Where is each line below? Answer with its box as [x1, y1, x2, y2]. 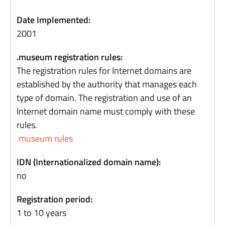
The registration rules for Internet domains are [17, 64, 192, 77]
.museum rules [17, 132, 73, 145]
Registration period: [17, 192, 93, 206]
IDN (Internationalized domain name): [17, 155, 161, 169]
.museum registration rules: [17, 50, 123, 64]
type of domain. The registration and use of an [17, 91, 192, 104]
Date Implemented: [17, 13, 91, 27]
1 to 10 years [17, 206, 67, 219]
